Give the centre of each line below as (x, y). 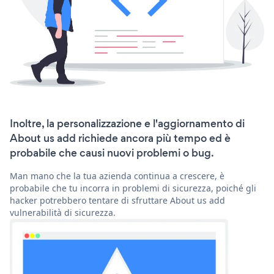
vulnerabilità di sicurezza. (63, 213)
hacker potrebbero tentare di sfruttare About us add (117, 201)
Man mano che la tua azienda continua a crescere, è (117, 176)
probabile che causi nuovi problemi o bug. (112, 153)
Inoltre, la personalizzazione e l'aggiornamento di (127, 124)
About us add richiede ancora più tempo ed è (120, 139)
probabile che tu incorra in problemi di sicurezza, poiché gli (133, 188)
